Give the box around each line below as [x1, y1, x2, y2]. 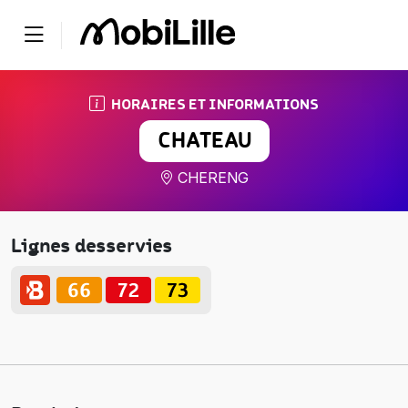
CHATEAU [157, 129, 251, 152]
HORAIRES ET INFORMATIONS [105, 97, 319, 112]
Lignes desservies [11, 235, 173, 257]
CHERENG [174, 168, 249, 187]
